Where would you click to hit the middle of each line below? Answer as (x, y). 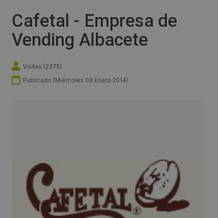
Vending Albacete (80, 40)
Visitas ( (34, 66)
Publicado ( (39, 80)
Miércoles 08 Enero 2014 (91, 80)
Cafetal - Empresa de (94, 21)
